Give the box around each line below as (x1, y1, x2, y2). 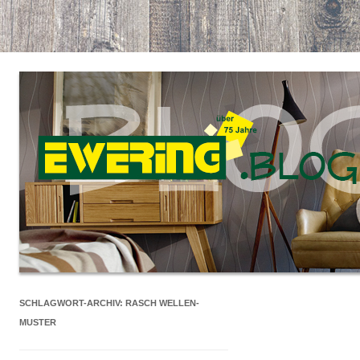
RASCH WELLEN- (125, 298, 199, 308)
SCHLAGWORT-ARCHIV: (19, 298, 125, 308)
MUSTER (19, 317, 56, 327)
